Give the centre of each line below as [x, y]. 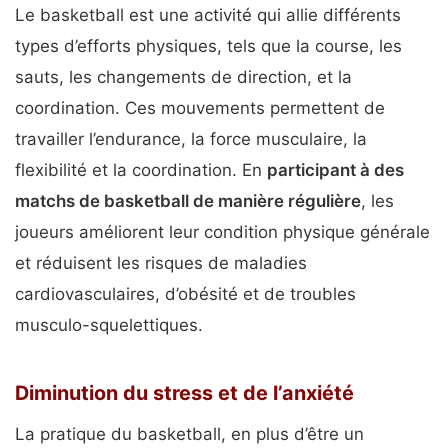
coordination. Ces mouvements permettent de [200, 108]
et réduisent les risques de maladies [161, 263]
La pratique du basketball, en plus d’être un [189, 433]
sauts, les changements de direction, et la [183, 77]
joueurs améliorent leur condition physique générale [222, 232]
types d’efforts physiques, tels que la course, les [208, 46]
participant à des [335, 170]
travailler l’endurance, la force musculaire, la [191, 139]
